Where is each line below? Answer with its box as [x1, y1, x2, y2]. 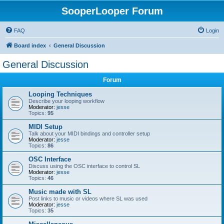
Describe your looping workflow [28, 98, 104, 104]
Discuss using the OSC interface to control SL [28, 163, 140, 169]
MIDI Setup [28, 123, 62, 130]
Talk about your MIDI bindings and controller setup [28, 130, 150, 136]
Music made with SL [28, 188, 91, 195]
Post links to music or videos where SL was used [28, 195, 147, 201]
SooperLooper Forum [61, 5, 163, 16]
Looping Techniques [28, 90, 92, 98]
